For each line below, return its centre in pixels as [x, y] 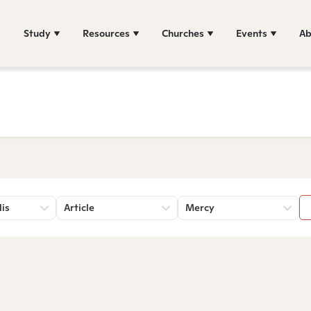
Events [252, 33]
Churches [183, 33]
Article [79, 208]
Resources [106, 33]
